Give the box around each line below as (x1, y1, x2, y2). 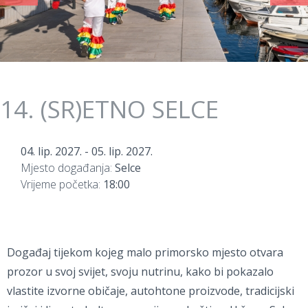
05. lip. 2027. (91, 144, 153, 159)
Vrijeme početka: (21, 177, 103, 192)
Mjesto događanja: (21, 160, 115, 175)
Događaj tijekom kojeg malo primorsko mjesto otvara (7, 245, 283, 260)
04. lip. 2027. (21, 144, 82, 159)
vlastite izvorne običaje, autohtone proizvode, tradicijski (7, 283, 294, 298)
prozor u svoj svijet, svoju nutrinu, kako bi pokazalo (7, 264, 274, 279)
